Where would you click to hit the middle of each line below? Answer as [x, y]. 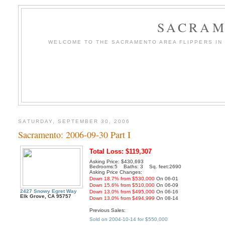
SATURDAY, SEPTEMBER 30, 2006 [74, 121]
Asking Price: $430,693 [117, 162]
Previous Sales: [108, 210]
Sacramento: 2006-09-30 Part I [75, 135]
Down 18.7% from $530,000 [122, 179]
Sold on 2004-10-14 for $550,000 [129, 219]
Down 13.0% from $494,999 [122, 198]
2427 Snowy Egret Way [49, 191]
